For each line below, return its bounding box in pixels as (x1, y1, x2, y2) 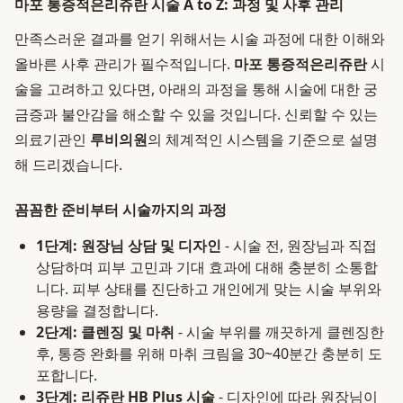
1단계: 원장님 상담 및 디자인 (36, 236, 221, 255)
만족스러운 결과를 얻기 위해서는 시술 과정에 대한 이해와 (14, 29, 385, 49)
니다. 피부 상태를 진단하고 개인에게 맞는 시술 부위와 (36, 279, 381, 299)
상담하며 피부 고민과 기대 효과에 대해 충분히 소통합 (36, 257, 378, 277)
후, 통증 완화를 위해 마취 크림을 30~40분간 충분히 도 (36, 344, 382, 363)
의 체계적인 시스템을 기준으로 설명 (148, 130, 378, 149)
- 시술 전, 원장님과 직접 (221, 236, 377, 255)
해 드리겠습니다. (14, 155, 122, 175)
